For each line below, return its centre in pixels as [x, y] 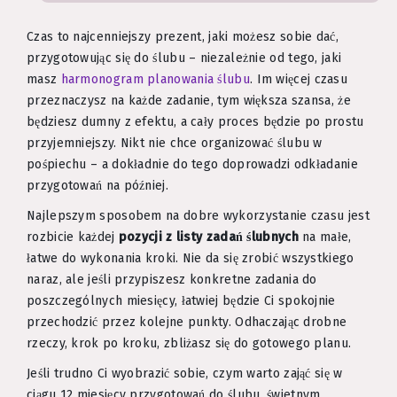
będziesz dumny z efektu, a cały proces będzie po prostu [195, 121]
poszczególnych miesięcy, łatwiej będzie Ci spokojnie [181, 300]
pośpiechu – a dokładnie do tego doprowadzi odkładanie [192, 164]
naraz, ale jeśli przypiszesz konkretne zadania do [172, 279]
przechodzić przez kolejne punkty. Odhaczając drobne [187, 322]
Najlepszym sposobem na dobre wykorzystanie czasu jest [198, 215]
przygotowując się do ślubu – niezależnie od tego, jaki [184, 58]
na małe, [325, 237]
